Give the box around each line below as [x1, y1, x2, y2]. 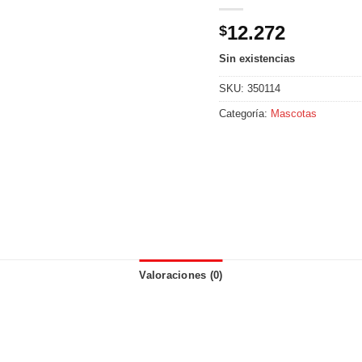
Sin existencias [219, 52, 296, 65]
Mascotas [271, 107, 318, 120]
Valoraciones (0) [139, 268, 223, 281]
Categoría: [219, 107, 271, 120]
